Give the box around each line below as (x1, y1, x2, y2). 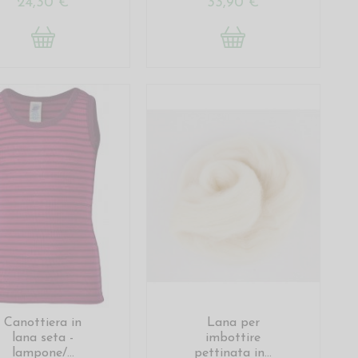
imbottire (205, 332, 261, 345)
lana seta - (12, 332, 74, 345)
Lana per (206, 316, 260, 330)
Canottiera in (4, 316, 82, 330)
